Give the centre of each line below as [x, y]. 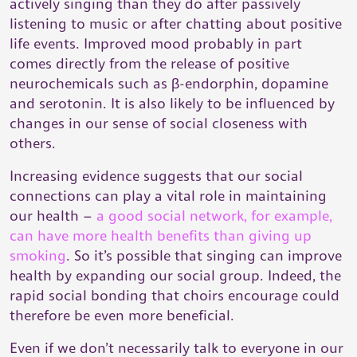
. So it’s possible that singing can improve [204, 255]
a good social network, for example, [214, 216]
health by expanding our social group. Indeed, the [175, 275]
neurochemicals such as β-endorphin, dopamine [169, 83]
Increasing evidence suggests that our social [156, 176]
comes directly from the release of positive [149, 63]
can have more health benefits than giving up [161, 235]
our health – [53, 216]
